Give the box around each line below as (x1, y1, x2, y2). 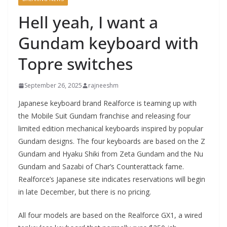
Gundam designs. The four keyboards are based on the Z (18, 136, 205, 146)
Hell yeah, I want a (18, 11, 158, 33)
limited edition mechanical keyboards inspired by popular (18, 124, 203, 133)
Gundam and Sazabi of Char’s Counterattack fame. (18, 162, 184, 171)
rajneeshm (88, 81, 119, 90)
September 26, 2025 (24, 81, 82, 90)
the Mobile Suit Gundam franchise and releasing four (18, 111, 191, 121)
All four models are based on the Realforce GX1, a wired (18, 210, 202, 220)
